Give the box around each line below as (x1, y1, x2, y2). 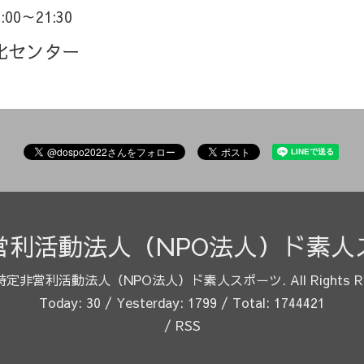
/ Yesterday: (101, 292, 188, 311)
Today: (39, 292, 86, 311)
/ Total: (217, 292, 274, 311)
